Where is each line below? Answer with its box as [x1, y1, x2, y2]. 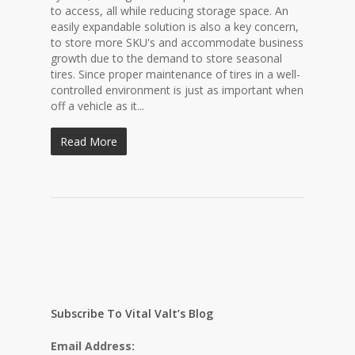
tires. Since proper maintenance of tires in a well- [51, 67, 300, 82]
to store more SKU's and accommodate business [51, 35, 303, 50]
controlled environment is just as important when [51, 82, 303, 97]
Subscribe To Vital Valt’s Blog [51, 306, 213, 321]
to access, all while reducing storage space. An [51, 3, 288, 18]
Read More [60, 134, 117, 149]
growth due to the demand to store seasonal [51, 51, 282, 66]
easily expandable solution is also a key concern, [51, 19, 299, 34]
